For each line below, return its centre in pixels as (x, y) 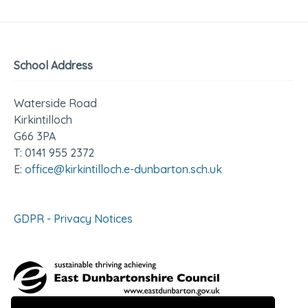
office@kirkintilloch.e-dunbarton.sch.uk (123, 169)
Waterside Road (55, 103)
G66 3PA (35, 136)
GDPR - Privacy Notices (73, 219)
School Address (53, 66)
